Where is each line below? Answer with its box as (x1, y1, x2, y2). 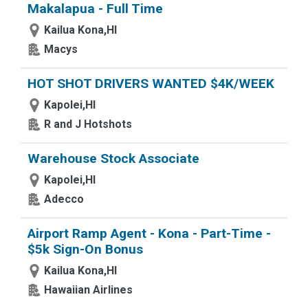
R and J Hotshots (44, 118, 132, 131)
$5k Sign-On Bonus (27, 241, 143, 257)
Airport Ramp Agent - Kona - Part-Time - (27, 225, 271, 241)
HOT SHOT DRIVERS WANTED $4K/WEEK (27, 76, 274, 91)
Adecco (44, 192, 84, 206)
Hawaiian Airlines (44, 283, 133, 296)
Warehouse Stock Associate (27, 151, 199, 166)
